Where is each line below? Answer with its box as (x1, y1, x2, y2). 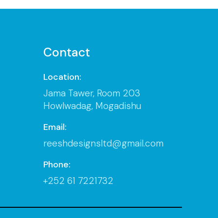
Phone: (43, 158, 71, 170)
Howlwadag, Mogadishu (43, 99, 141, 112)
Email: (43, 121, 67, 133)
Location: (43, 71, 81, 83)
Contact (43, 44, 90, 60)
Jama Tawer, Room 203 (43, 87, 140, 99)
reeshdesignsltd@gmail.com (43, 137, 163, 149)
